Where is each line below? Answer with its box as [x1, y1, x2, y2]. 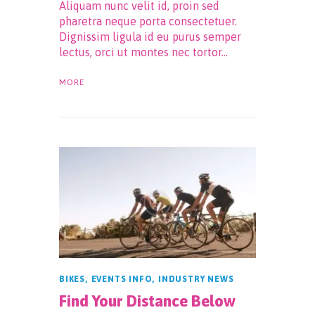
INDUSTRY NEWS [158, 274, 234, 284]
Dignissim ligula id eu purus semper [59, 30, 241, 43]
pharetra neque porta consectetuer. [59, 14, 237, 27]
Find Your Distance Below [59, 291, 236, 310]
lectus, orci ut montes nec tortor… [59, 45, 228, 58]
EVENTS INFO [91, 274, 153, 284]
